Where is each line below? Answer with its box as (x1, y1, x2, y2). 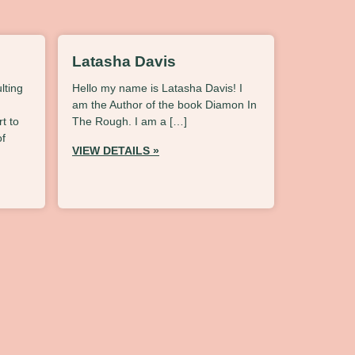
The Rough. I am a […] (72, 114, 187, 128)
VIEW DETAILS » (72, 143, 159, 157)
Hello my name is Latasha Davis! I (72, 81, 242, 94)
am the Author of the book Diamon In (72, 97, 257, 111)
